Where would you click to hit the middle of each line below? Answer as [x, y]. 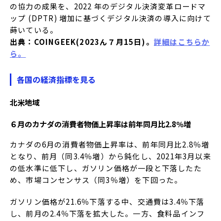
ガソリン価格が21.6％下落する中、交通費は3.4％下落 [107, 202]
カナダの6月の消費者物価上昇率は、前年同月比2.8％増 [110, 145]
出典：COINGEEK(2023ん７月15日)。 [82, 42]
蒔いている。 [34, 30]
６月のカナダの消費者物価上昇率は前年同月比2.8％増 [100, 124]
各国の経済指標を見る [56, 80]
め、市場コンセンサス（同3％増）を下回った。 [96, 180]
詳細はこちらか [182, 42]
